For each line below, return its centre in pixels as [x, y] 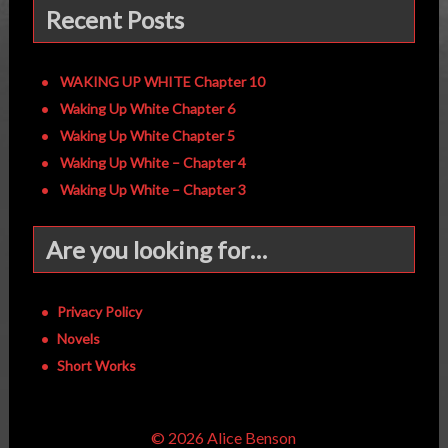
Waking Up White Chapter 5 [147, 136]
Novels [78, 339]
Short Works [96, 366]
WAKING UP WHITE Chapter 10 [162, 82]
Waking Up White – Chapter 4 [152, 163]
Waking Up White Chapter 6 [147, 109]
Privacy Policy [99, 312]
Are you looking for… [156, 250]
